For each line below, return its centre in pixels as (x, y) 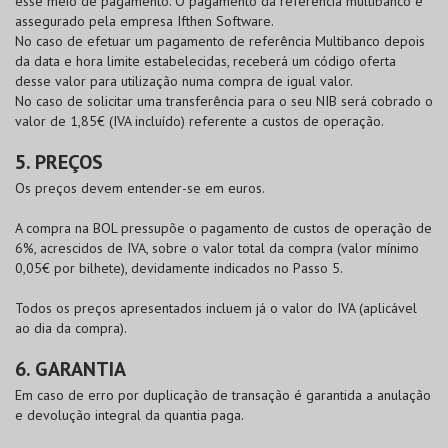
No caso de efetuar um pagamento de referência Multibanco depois (220, 41)
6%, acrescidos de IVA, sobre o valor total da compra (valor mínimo (217, 248)
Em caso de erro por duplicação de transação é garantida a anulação (223, 395)
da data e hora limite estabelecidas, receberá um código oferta (205, 61)
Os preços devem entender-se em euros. (140, 188)
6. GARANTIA (70, 369)
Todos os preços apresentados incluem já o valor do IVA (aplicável (216, 308)
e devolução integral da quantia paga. (129, 415)
